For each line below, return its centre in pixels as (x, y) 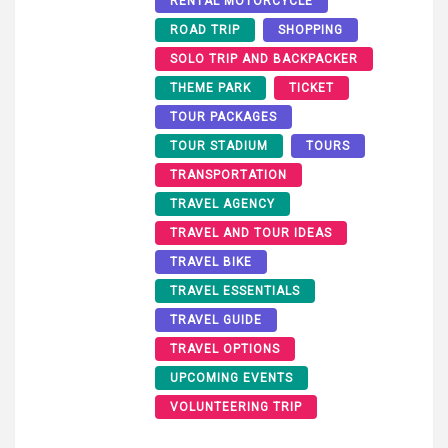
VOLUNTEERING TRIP (236, 406)
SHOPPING (310, 29)
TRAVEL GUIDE (216, 319)
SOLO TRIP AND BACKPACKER (264, 58)
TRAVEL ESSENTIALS (235, 290)
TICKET (311, 87)
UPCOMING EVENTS (231, 377)
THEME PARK (210, 87)
